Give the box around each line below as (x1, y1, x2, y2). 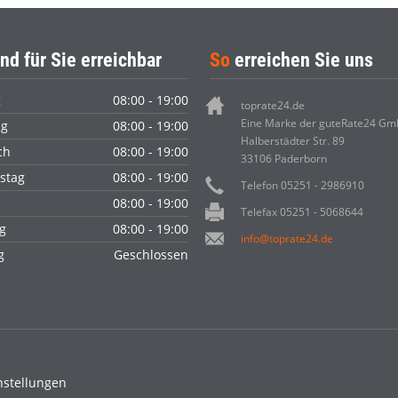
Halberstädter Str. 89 (241, 132, 345, 148)
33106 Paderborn (241, 150, 327, 166)
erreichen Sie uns (230, 48, 373, 71)
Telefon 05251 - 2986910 (241, 177, 364, 193)
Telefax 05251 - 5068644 (241, 203, 363, 219)
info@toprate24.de (241, 230, 333, 246)
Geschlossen (114, 245, 188, 263)
